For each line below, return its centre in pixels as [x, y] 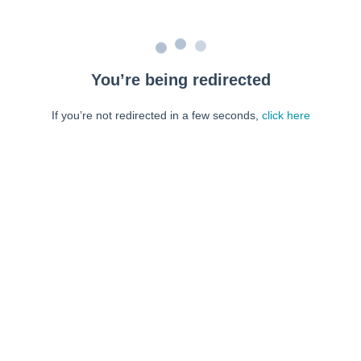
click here [286, 115]
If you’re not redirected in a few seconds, [156, 115]
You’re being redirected [180, 80]
